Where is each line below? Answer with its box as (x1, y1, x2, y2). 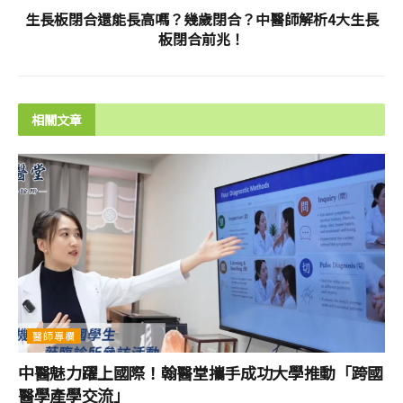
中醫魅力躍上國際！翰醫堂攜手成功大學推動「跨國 (18, 360, 383, 384)
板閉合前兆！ (158, 28, 245, 50)
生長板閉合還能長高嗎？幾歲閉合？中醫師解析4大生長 (24, 8, 379, 31)
